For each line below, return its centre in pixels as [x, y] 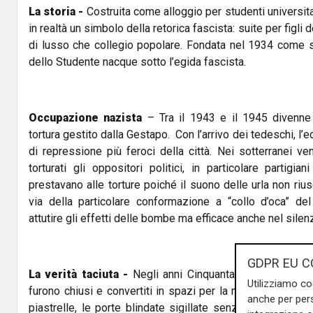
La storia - [58, 11]
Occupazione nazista [88, 117]
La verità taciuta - [81, 274]
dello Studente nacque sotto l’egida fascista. [137, 61]
